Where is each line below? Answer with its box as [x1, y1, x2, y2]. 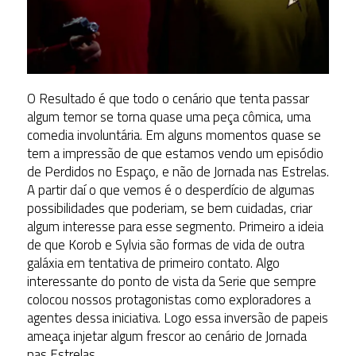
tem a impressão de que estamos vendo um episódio [26, 142, 323, 164]
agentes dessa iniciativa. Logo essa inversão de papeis [26, 307, 328, 328]
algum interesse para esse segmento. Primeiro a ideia [26, 215, 323, 237]
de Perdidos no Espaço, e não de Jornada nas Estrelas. [26, 161, 329, 182]
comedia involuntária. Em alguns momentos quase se [26, 124, 321, 145]
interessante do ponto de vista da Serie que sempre [26, 270, 316, 292]
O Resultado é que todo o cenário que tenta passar [26, 87, 309, 109]
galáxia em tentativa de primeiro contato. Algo [26, 252, 280, 273]
